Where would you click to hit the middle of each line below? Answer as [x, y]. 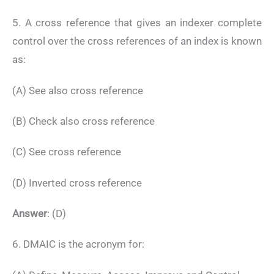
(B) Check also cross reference [83, 121]
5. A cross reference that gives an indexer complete [137, 23]
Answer [30, 214]
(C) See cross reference [67, 152]
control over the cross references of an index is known [137, 41]
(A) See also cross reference [78, 90]
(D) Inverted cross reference [77, 183]
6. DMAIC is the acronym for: [78, 244]
